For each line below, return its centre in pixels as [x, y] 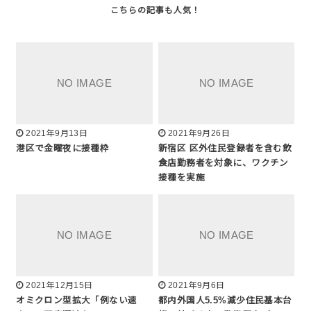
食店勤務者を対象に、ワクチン [224, 163]
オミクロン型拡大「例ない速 [77, 300]
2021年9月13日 [57, 134]
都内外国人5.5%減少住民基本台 [225, 300]
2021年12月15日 [59, 285]
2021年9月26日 [199, 134]
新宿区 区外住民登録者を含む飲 [225, 149]
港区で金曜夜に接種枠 [63, 149]
